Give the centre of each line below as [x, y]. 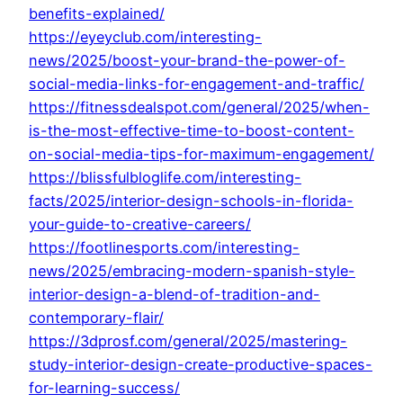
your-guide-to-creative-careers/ [140, 224]
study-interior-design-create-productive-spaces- [201, 365]
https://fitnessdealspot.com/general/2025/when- [199, 107]
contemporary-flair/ [96, 318]
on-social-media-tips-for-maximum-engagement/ [201, 154]
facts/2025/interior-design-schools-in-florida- [191, 201]
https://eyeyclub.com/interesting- [145, 37]
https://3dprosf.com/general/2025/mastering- [188, 341]
